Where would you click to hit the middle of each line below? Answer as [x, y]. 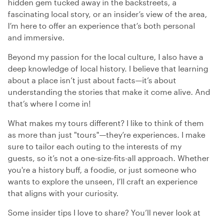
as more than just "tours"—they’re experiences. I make [107, 134]
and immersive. [36, 37]
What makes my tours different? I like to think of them [106, 123]
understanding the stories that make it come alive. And [109, 91]
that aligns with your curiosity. [63, 193]
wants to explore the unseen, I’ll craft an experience [103, 181]
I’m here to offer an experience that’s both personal [101, 25]
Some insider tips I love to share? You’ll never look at [104, 212]
